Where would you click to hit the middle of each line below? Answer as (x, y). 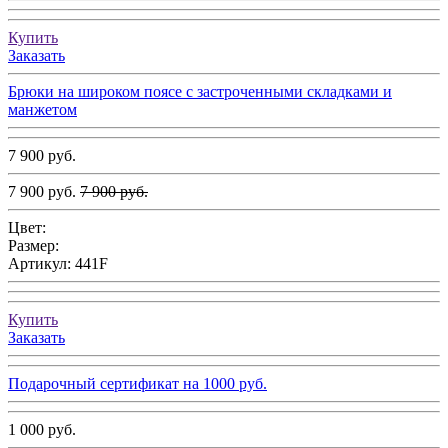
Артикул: (41, 264)
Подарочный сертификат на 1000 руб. (137, 384)
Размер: (33, 246)
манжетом (42, 110)
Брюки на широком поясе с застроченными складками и (200, 92)
